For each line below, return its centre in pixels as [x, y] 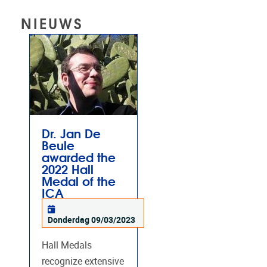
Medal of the [79, 180]
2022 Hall [68, 168]
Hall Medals [67, 245]
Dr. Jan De [71, 132]
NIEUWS [52, 22]
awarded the [79, 156]
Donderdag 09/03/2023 [92, 220]
